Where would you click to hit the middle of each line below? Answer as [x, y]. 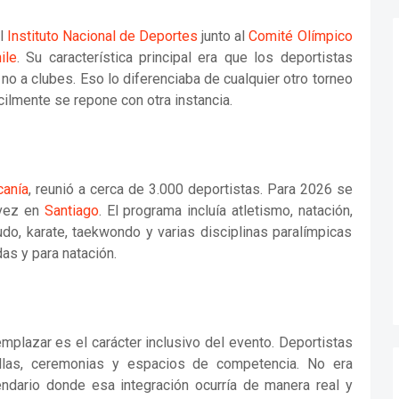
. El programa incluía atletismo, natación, [225, 210]
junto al [224, 36]
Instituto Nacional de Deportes [103, 36]
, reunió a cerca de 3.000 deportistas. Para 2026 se [191, 189]
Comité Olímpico [301, 36]
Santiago [71, 210]
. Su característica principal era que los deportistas [185, 57]
